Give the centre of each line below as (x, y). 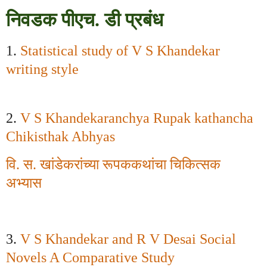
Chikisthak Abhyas (60, 137)
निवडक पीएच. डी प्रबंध (87, 19)
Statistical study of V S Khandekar (120, 50)
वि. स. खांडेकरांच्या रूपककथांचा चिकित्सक (113, 165)
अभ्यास (26, 183)
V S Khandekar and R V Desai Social (128, 239)
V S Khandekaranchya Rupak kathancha (137, 118)
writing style (42, 69)
